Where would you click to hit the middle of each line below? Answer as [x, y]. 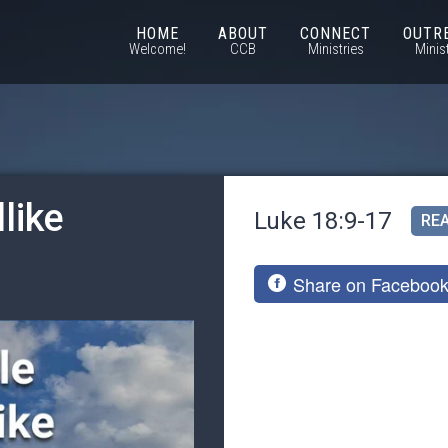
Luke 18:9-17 [322, 220]
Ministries [335, 49]
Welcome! [157, 49]
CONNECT [335, 33]
